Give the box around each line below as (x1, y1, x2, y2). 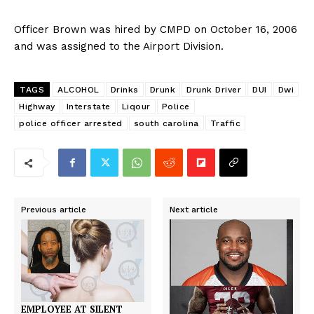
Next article (170, 205, 219, 215)
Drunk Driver (186, 85, 241, 95)
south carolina (133, 118, 199, 129)
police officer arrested (19, 118, 123, 129)
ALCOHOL (57, 85, 100, 95)
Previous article (21, 205, 86, 215)
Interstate (66, 102, 111, 112)
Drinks (110, 85, 139, 95)
